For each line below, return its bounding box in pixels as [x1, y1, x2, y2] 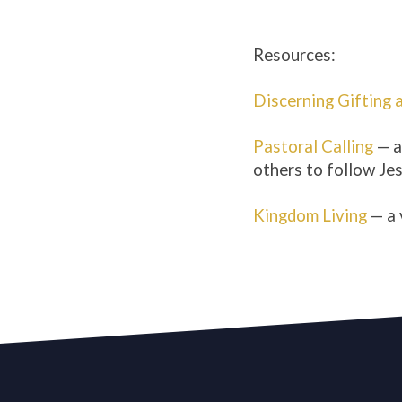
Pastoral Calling [253, 135, 373, 156]
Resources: [253, 44, 336, 65]
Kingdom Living [253, 205, 367, 225]
